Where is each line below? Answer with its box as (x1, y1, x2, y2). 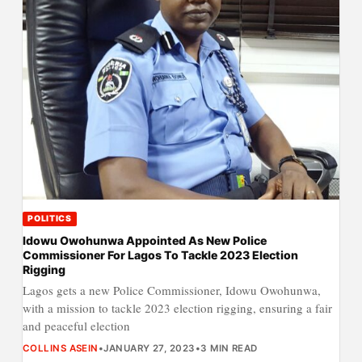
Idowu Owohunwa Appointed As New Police (22, 233, 267, 247)
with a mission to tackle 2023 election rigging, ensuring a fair (22, 299, 332, 316)
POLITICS (27, 213, 72, 224)
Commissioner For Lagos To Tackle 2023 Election (22, 247, 298, 262)
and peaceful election (22, 317, 130, 334)
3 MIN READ (200, 342, 258, 354)
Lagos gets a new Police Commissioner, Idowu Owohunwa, (22, 281, 321, 298)
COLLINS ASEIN (22, 342, 99, 354)
